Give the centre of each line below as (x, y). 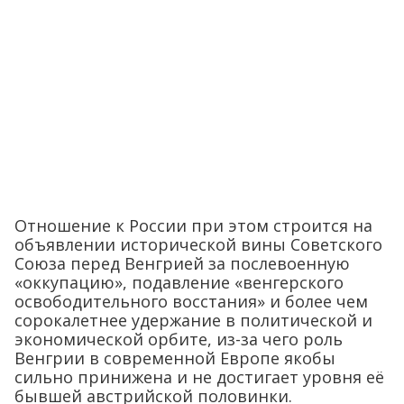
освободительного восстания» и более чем (191, 302)
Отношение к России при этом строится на (193, 226)
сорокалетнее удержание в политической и (193, 321)
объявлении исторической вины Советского (198, 245)
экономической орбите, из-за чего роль (179, 340)
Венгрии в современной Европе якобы (175, 358)
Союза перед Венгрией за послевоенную (182, 264)
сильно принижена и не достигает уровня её (199, 377)
